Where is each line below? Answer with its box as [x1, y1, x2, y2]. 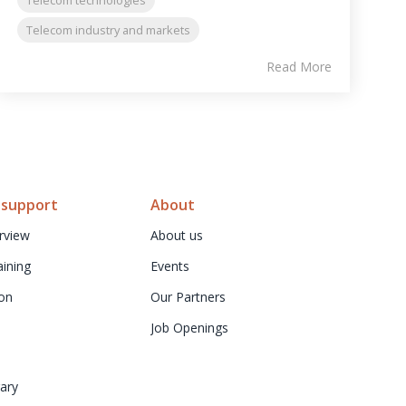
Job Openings [150, 318, 228, 336]
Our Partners [150, 287, 226, 305]
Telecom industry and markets [26, 21, 191, 38]
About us [150, 226, 203, 244]
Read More [266, 57, 332, 75]
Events [150, 256, 189, 275]
